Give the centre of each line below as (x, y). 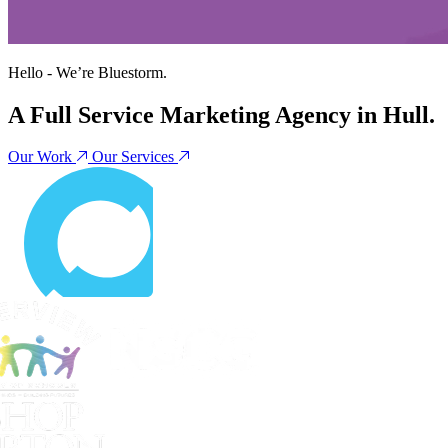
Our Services (135, 157)
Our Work (42, 157)
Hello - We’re (53, 72)
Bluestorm (130, 72)
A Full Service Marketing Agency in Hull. (221, 114)
